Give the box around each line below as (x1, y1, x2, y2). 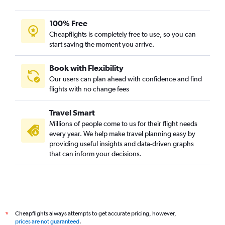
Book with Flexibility (49, 63, 124, 72)
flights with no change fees (49, 84, 129, 93)
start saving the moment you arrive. (49, 40, 154, 48)
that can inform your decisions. (49, 149, 142, 158)
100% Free (49, 18, 87, 28)
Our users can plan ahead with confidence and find (49, 74, 202, 83)
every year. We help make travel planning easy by (49, 129, 195, 138)
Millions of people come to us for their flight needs (49, 119, 197, 128)
